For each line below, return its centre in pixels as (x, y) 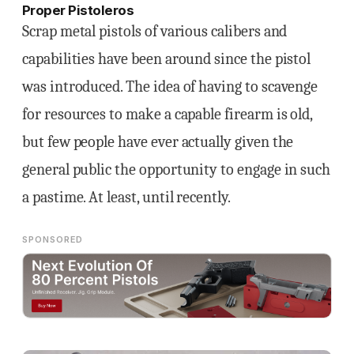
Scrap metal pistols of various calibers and (155, 31)
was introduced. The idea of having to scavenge (170, 86)
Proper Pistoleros (78, 10)
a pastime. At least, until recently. (126, 197)
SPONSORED (53, 240)
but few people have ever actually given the (158, 141)
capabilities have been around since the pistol (167, 58)
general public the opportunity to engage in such (177, 169)
